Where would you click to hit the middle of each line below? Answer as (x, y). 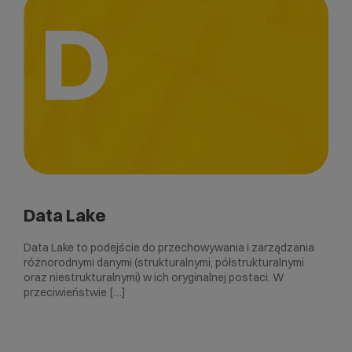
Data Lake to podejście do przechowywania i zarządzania (169, 247)
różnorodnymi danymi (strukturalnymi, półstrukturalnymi (164, 262)
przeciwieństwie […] (75, 292)
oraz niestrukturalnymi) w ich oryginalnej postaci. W (154, 277)
